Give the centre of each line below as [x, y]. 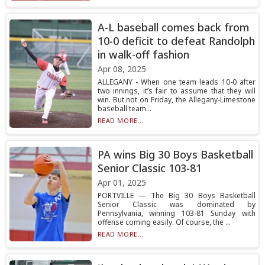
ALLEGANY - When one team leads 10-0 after [176, 82]
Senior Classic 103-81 [149, 168]
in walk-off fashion [143, 54]
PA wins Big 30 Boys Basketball [175, 154]
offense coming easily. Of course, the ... [164, 222]
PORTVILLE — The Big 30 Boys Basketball [176, 195]
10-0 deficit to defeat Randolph [176, 41]
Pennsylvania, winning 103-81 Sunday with [176, 213]
